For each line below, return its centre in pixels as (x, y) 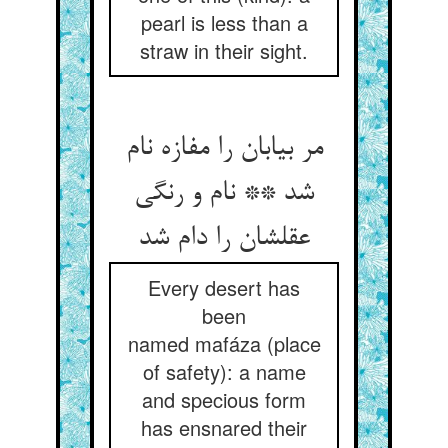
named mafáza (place (224, 343)
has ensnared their (224, 427)
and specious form (224, 399)
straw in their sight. (224, 50)
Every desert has (224, 287)
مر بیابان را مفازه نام (224, 149)
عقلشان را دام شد (224, 239)
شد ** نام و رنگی (224, 194)
